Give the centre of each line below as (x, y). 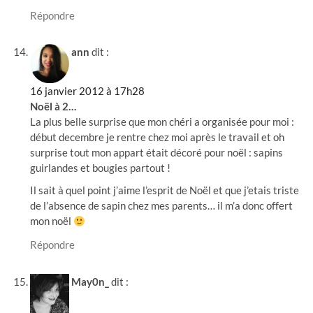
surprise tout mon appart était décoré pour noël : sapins (157, 153)
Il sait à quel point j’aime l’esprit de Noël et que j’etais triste (165, 190)
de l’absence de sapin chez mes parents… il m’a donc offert (162, 206)
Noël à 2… (53, 107)
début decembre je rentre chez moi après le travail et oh (158, 137)
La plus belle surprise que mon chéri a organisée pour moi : (162, 122)
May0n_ (90, 281)
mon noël (52, 221)
